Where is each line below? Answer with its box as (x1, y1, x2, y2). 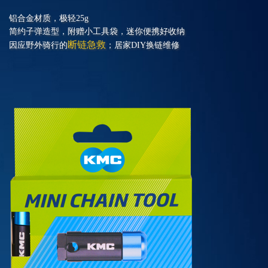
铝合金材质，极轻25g (9, 13, 89, 23)
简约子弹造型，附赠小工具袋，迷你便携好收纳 (9, 26, 185, 36)
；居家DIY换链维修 (106, 40, 179, 50)
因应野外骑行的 (9, 40, 68, 50)
